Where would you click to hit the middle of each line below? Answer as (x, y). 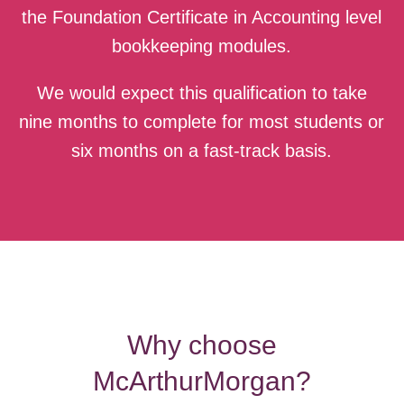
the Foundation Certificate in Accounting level (202, 17)
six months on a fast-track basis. (202, 150)
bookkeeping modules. (202, 46)
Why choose (202, 344)
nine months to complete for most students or (202, 121)
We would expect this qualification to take (202, 92)
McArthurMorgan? (202, 381)
